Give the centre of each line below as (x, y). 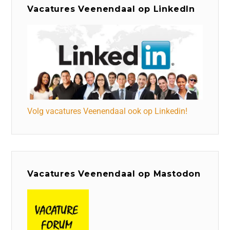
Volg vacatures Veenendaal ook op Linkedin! (108, 111)
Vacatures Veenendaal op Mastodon (114, 174)
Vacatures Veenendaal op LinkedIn (111, 9)
